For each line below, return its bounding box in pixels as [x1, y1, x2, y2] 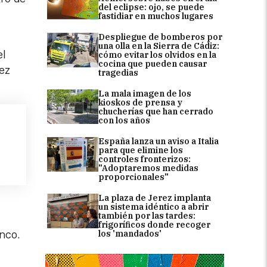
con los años [98, 114, 150, 126]
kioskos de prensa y [98, 97, 182, 108]
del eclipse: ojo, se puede [98, 1, 204, 13]
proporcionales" [98, 171, 169, 182]
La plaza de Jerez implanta [98, 192, 211, 203]
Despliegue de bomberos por [98, 31, 222, 42]
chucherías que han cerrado [98, 105, 213, 117]
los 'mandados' [98, 228, 162, 239]
